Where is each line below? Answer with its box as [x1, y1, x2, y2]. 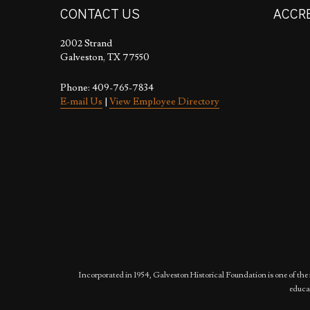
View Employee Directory [109, 95, 219, 109]
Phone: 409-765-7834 [60, 82, 154, 95]
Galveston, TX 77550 [60, 51, 149, 64]
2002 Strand [60, 37, 112, 51]
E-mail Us [60, 95, 102, 109]
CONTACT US [60, 4, 140, 23]
